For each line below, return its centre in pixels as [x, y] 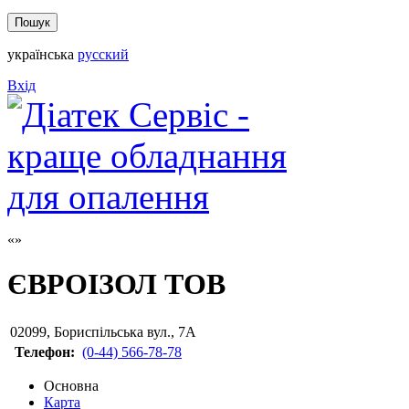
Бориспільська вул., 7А [125, 331]
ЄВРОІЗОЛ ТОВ [116, 284]
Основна [71, 385]
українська [41, 54]
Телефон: [44, 351]
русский [103, 54]
